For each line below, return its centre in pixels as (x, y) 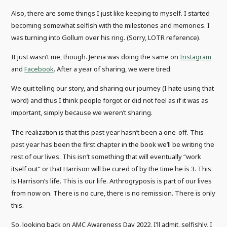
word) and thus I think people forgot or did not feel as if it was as (110, 101)
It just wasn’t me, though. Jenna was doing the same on (96, 57)
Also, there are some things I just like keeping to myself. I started (111, 13)
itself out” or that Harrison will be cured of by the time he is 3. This (111, 168)
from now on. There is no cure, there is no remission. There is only (113, 193)
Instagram (196, 57)
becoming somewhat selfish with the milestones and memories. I (111, 25)
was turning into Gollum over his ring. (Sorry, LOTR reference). (106, 37)
